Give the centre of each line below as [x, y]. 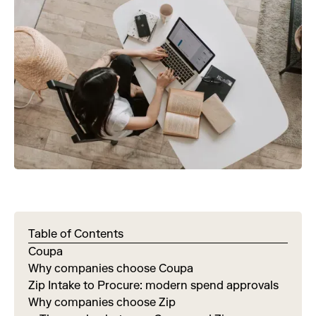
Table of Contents [76, 233]
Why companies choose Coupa [111, 268]
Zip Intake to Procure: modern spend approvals [153, 285]
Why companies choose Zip [102, 302]
